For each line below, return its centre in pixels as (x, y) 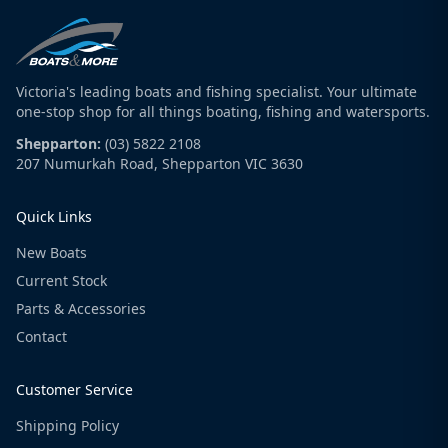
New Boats (51, 253)
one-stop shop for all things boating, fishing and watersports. (223, 112)
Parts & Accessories (81, 309)
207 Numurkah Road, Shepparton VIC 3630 (159, 164)
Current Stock (61, 281)
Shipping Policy (67, 426)
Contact (41, 337)
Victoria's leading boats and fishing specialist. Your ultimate (216, 92)
